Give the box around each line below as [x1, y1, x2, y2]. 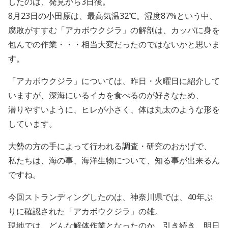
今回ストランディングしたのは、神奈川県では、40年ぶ [8, 191, 213, 203]
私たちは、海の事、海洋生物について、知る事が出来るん [8, 155, 220, 166]
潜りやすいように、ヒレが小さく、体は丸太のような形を [8, 104, 220, 116]
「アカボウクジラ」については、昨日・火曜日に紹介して [8, 75, 220, 87]
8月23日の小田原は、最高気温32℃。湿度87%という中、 [8, 10, 217, 22]
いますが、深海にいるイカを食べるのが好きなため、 [8, 90, 204, 101]
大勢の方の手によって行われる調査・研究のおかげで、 [8, 140, 212, 152]
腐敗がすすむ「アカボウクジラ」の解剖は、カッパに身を [8, 24, 220, 36]
